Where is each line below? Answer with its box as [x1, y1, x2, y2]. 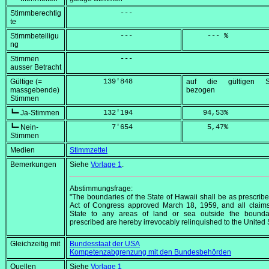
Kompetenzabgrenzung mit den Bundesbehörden [70, 248, 231, 257]
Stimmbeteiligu [10, 32, 59, 41]
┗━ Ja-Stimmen [10, 109, 59, 118]
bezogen [186, 86, 215, 95]
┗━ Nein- [10, 123, 38, 132]
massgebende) [10, 86, 59, 95]
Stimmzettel [70, 146, 107, 155]
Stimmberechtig [10, 9, 61, 18]
